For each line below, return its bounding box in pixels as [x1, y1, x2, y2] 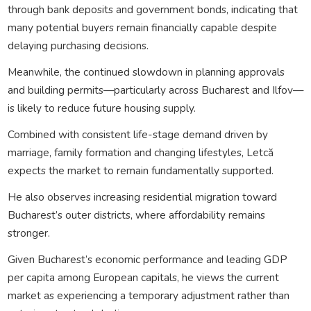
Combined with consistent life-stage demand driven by [7, 126, 268, 142]
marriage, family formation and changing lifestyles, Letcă [7, 144, 274, 160]
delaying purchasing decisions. [7, 37, 149, 53]
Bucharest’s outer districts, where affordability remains [7, 207, 265, 222]
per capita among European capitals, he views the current [7, 269, 279, 285]
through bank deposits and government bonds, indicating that [7, 1, 298, 17]
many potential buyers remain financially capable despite [7, 19, 277, 35]
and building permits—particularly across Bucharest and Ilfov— [7, 82, 303, 97]
